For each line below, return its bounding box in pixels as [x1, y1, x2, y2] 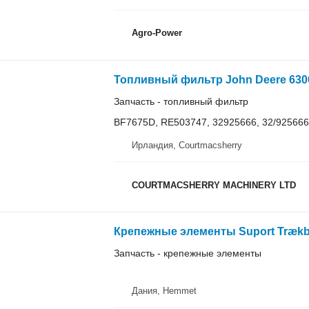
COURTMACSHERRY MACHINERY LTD [131, 179, 296, 190]
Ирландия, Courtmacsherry [131, 140, 242, 151]
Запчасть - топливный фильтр [113, 95, 248, 107]
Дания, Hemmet [131, 286, 197, 297]
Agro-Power [131, 28, 182, 39]
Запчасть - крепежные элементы [113, 248, 261, 259]
